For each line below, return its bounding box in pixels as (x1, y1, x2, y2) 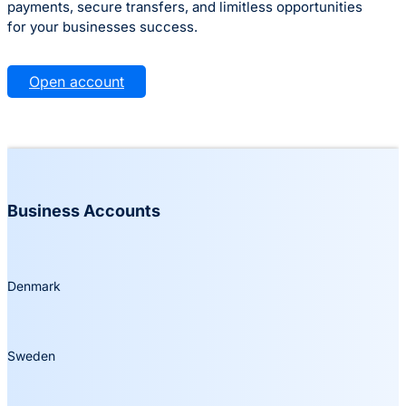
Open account (29, 72, 124, 92)
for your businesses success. (7, 18, 198, 36)
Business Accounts (7, 201, 160, 221)
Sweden (7, 348, 55, 364)
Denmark (7, 278, 61, 295)
